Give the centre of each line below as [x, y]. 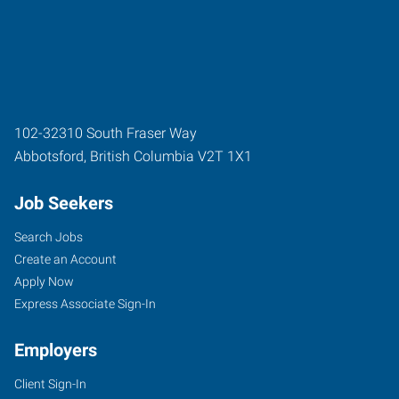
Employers [56, 350]
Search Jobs [49, 236]
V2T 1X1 [225, 156]
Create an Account [65, 259]
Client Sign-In [50, 383]
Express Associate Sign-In [85, 303]
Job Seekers [64, 203]
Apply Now [44, 281]
